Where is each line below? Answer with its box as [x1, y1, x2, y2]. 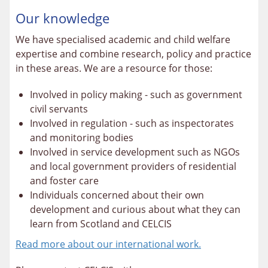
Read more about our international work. [16, 237, 201, 251]
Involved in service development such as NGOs [30, 145, 240, 159]
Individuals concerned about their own [30, 188, 204, 202]
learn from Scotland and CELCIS [30, 217, 172, 230]
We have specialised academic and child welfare [16, 32, 230, 46]
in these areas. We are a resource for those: [16, 61, 212, 75]
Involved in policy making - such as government [30, 87, 242, 101]
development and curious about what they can [30, 202, 240, 216]
